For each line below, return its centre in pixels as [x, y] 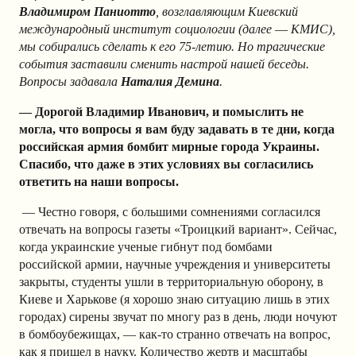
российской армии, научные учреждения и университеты [175, 264]
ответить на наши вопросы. [99, 181]
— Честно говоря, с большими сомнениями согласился [171, 211]
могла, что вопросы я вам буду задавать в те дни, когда [177, 129]
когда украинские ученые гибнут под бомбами [146, 246]
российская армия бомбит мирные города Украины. [169, 146]
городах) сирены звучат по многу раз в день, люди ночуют [178, 316]
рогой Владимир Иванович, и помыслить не [177, 111]
